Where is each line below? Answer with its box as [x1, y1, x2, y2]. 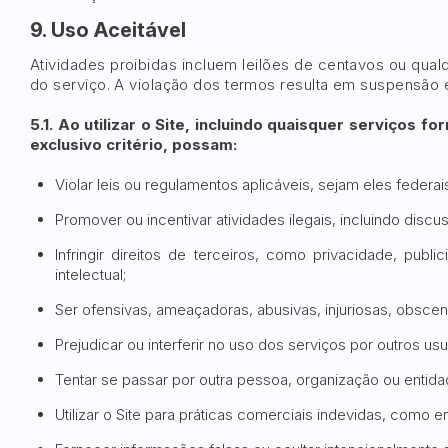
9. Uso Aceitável [30, 18, 186, 42]
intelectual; [55, 265, 126, 284]
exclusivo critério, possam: [30, 135, 237, 154]
